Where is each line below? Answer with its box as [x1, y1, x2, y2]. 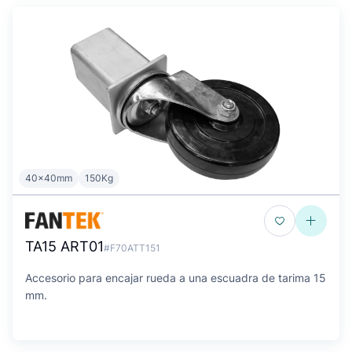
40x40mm [25, 172, 72, 184]
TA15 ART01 [25, 238, 104, 255]
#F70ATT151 [104, 242, 160, 254]
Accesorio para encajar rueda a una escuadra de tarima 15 [25, 271, 326, 284]
